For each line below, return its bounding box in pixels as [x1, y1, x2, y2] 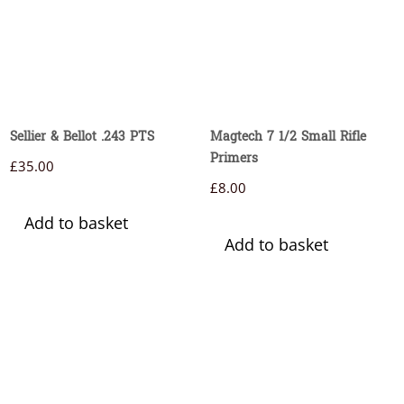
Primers [209, 149, 258, 169]
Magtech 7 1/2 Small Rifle [209, 127, 366, 147]
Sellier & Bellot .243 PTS [9, 127, 154, 147]
